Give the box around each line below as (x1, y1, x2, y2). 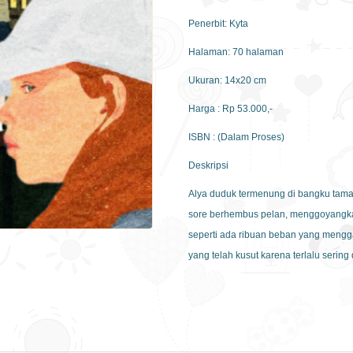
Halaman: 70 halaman (188, 46, 284, 58)
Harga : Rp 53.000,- (188, 102, 273, 114)
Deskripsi (188, 159, 229, 171)
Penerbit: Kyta (188, 17, 248, 29)
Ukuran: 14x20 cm (188, 74, 266, 86)
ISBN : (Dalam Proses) (188, 131, 284, 143)
